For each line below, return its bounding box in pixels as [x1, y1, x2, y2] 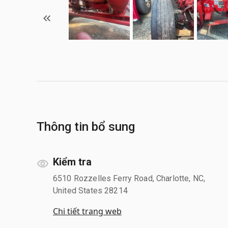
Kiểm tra [53, 155, 92, 168]
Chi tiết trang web [53, 205, 122, 217]
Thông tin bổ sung [37, 119, 135, 134]
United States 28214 [53, 185, 128, 195]
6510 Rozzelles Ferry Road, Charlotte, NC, [53, 173, 206, 183]
